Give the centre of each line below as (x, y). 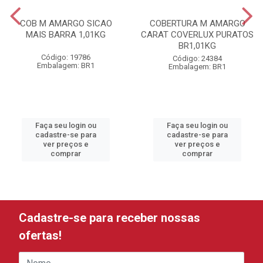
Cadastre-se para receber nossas (109, 218)
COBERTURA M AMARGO (197, 23)
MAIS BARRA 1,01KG (66, 35)
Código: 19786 (66, 57)
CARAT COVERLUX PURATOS (197, 35)
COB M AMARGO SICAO (66, 23)
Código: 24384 (197, 58)
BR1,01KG (197, 46)
